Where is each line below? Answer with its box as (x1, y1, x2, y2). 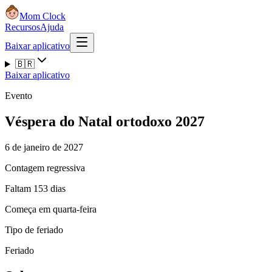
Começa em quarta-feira (5, 203, 97, 214)
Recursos (5, 22, 40, 32)
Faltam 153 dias (5, 183, 66, 194)
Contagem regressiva (5, 162, 85, 173)
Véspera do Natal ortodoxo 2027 (5, 113, 205, 129)
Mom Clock (19, 11, 66, 21)
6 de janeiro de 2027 (5, 141, 83, 152)
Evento (5, 90, 32, 101)
